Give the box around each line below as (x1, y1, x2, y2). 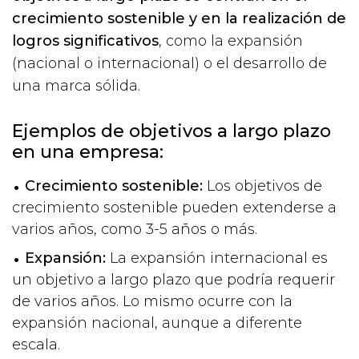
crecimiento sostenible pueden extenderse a (12, 198, 337, 216)
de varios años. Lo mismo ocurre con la (12, 292, 292, 310)
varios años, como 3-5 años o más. (12, 220, 257, 238)
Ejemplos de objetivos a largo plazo (12, 119, 331, 142)
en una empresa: (12, 140, 163, 163)
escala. (12, 335, 60, 353)
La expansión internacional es (106, 248, 328, 267)
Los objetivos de (203, 176, 322, 195)
